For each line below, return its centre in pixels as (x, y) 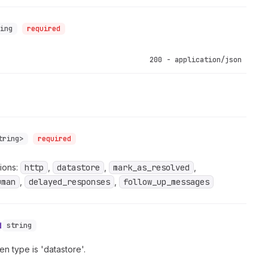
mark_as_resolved (152, 167)
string (19, 226)
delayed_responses (70, 182)
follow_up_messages (167, 182)
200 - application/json (196, 60)
